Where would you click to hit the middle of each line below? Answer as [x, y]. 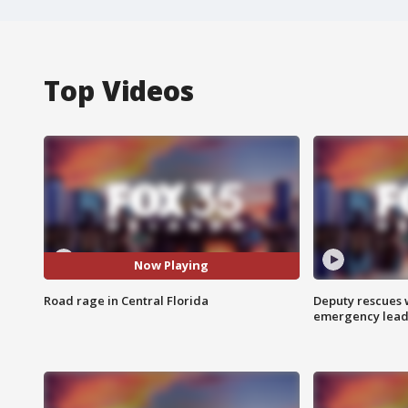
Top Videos [119, 90]
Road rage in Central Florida [126, 300]
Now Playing [172, 265]
